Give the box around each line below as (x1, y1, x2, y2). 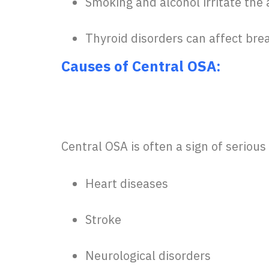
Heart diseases (85, 175, 168, 193)
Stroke (85, 211, 121, 229)
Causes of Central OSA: (61, 56, 221, 77)
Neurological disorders (85, 247, 211, 265)
